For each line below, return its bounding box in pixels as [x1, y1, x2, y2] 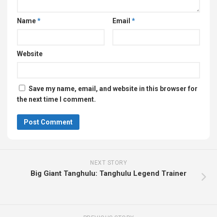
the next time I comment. [17, 95, 96, 104]
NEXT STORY [90, 159, 127, 167]
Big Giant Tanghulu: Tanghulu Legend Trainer [31, 169, 186, 178]
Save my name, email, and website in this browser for [29, 85, 198, 93]
